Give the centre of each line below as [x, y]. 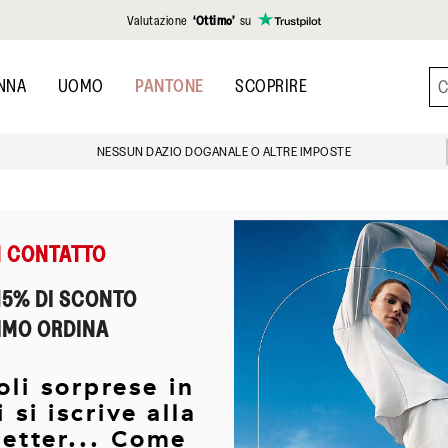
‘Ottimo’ [215, 20]
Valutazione [159, 20]
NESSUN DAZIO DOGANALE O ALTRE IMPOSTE [224, 152]
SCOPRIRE [271, 86]
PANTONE [169, 86]
